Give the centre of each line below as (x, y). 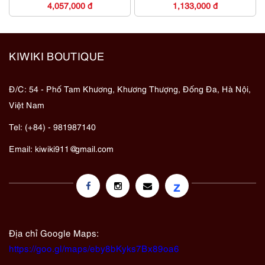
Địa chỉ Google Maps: (54, 233)
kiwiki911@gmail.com (74, 148)
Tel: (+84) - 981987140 (52, 127)
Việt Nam (27, 105)
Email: (22, 148)
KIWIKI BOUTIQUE (57, 56)
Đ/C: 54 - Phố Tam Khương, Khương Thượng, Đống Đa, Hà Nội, (130, 89)
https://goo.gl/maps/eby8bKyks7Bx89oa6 (94, 248)
